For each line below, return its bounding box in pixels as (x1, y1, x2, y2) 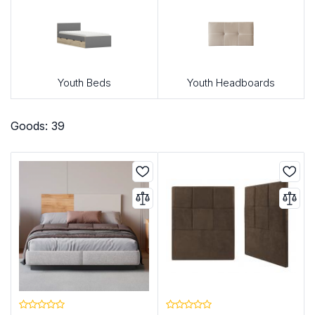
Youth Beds (57, 76, 111, 90)
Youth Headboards (186, 76, 275, 90)
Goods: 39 (11, 119, 65, 134)
